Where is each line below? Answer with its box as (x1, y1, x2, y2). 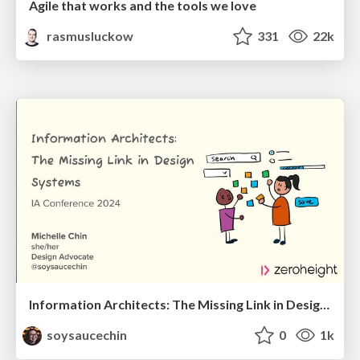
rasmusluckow (44, 27, 134, 43)
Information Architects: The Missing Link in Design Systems (320, 297, 329, 313)
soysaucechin (44, 327, 128, 343)
